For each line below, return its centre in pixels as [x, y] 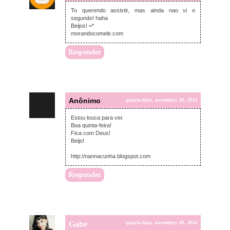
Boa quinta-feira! [91, 126]
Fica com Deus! [91, 133]
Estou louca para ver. [97, 118]
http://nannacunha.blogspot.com [111, 156]
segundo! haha [89, 18]
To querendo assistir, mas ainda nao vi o [133, 11]
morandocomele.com [97, 34]
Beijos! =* [82, 26]
